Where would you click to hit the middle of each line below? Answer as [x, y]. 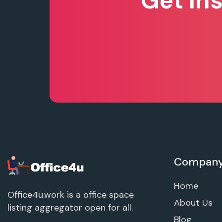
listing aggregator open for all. [70, 207]
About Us [193, 202]
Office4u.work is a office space [71, 194]
